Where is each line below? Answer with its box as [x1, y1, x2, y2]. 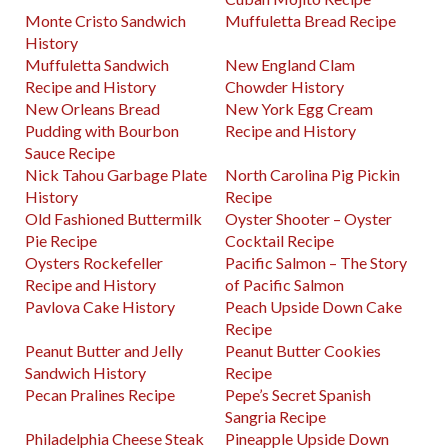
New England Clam [225, 55, 356, 75]
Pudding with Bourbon [25, 121, 179, 141]
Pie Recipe [25, 231, 97, 251]
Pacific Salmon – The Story [225, 253, 408, 273]
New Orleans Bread [25, 99, 160, 119]
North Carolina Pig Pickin [225, 165, 401, 185]
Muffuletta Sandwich [25, 55, 169, 75]
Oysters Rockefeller [25, 253, 163, 273]
